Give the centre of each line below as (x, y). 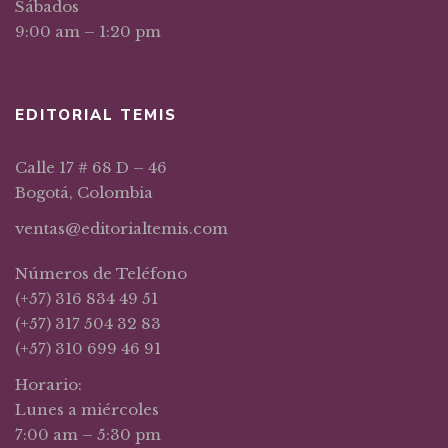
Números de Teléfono (101, 274)
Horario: (48, 385)
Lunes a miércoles (87, 410)
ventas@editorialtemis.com (121, 229)
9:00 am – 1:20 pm (88, 32)
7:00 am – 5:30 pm (88, 435)
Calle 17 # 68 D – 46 (91, 168)
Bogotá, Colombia (84, 193)
